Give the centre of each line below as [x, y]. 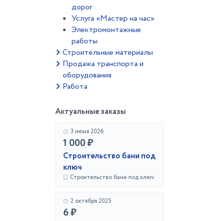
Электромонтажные [106, 30]
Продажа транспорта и [103, 64]
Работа [75, 87]
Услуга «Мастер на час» [113, 18]
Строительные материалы [108, 53]
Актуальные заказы [91, 112]
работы [85, 41]
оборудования [87, 75]
